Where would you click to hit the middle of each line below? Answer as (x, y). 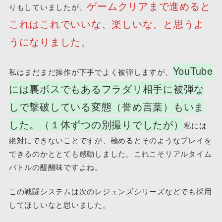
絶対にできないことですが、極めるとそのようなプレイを (110, 140)
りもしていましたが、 (48, 7)
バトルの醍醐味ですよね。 (55, 166)
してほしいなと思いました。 (59, 205)
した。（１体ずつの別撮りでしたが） (96, 124)
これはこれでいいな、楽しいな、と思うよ (107, 24)
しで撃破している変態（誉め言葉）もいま (107, 106)
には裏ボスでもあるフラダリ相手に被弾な (107, 88)
